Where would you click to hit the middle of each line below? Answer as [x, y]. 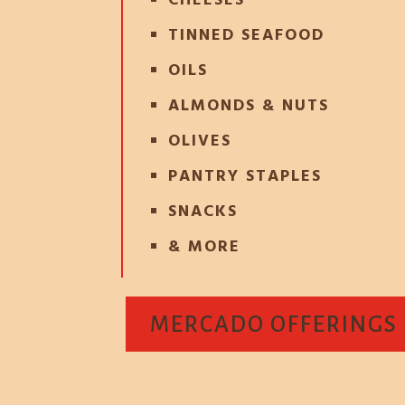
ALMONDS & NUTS [249, 106]
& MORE [205, 247]
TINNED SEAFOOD [247, 35]
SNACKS [203, 212]
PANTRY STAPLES [245, 176]
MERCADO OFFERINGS [274, 325]
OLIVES [200, 141]
